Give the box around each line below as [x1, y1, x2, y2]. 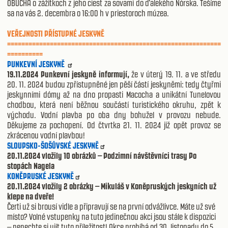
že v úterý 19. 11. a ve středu [131, 69, 221, 79]
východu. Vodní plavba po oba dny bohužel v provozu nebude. [7, 109, 221, 120]
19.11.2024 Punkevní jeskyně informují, [7, 69, 132, 79]
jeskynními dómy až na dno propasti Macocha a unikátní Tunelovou [7, 89, 221, 100]
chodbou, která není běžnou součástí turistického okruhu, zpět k [7, 99, 221, 110]
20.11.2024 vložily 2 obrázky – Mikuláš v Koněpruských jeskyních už [7, 181, 216, 191]
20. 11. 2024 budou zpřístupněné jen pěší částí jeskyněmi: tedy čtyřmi [7, 79, 221, 90]
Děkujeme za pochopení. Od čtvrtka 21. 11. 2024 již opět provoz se [7, 120, 221, 130]
